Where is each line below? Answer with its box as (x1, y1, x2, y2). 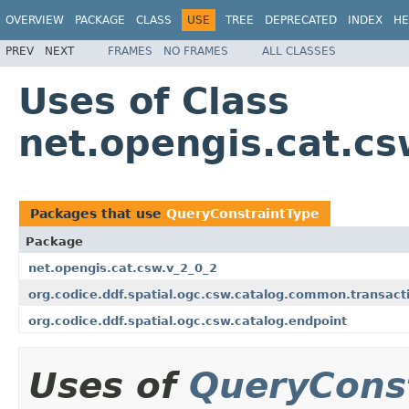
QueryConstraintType (166, 205, 320, 221)
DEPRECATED (265, 14, 337, 26)
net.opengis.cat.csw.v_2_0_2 (28, 260, 217, 275)
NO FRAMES (163, 44, 228, 58)
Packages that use (30, 205, 166, 221)
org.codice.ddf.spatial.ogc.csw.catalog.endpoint (28, 313, 347, 328)
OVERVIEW (5, 14, 64, 26)
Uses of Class (18, 79, 289, 122)
